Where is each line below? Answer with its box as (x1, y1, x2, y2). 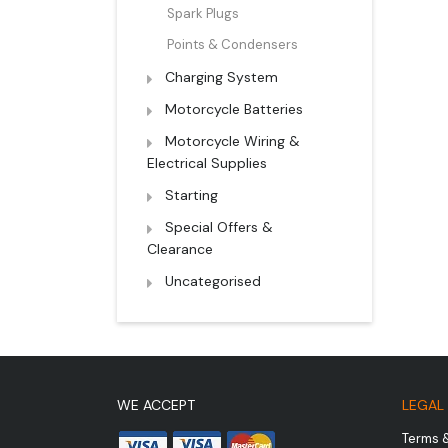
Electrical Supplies (147, 153, 267, 172)
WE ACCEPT (117, 396, 195, 414)
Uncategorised (165, 271, 261, 290)
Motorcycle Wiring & (165, 131, 300, 150)
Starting (165, 185, 218, 204)
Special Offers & (165, 217, 273, 236)
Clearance (147, 239, 213, 258)
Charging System (165, 67, 278, 86)
